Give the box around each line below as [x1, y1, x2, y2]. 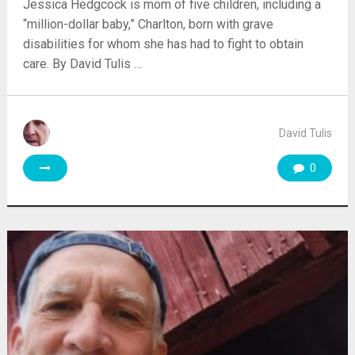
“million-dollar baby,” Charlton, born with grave [22, 16, 273, 32]
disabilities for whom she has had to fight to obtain [22, 36, 303, 52]
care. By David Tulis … [22, 55, 142, 71]
